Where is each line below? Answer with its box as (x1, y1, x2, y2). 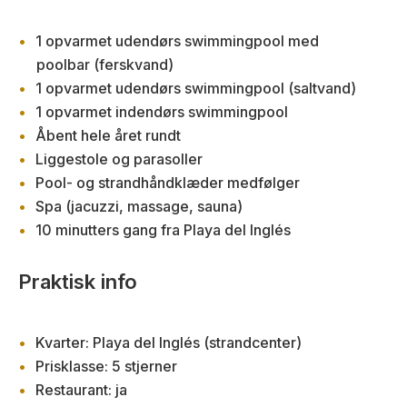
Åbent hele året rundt (35, 126, 181, 144)
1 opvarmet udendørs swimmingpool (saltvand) (35, 79, 356, 97)
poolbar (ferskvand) (36, 55, 174, 74)
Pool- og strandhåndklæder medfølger (35, 174, 300, 192)
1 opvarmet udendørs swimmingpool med (35, 32, 319, 50)
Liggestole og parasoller (35, 150, 203, 168)
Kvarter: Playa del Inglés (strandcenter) (35, 333, 302, 352)
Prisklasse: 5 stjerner (35, 357, 177, 375)
